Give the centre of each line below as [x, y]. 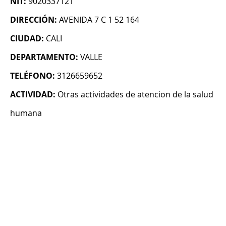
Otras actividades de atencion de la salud [135, 95]
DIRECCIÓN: [34, 20]
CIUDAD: [27, 39]
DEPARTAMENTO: [44, 57]
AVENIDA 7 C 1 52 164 [99, 20]
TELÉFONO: [33, 76]
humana [26, 113]
